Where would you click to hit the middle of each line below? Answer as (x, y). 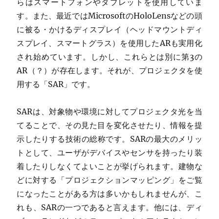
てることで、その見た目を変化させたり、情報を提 (109, 125)
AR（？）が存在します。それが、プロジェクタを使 (109, 71)
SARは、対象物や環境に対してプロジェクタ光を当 (109, 112)
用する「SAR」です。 (56, 84)
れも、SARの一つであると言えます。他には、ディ (109, 208)
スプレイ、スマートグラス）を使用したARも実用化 (109, 43)
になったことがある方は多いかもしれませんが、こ (109, 194)
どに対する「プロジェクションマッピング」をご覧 (109, 180)
